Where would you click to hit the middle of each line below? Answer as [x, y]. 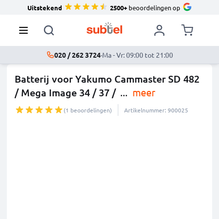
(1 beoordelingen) [88, 110]
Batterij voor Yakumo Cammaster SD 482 [107, 79]
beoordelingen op [153, 7]
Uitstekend [44, 7]
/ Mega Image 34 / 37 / [65, 92]
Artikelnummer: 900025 [156, 110]
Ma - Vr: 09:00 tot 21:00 [137, 55]
